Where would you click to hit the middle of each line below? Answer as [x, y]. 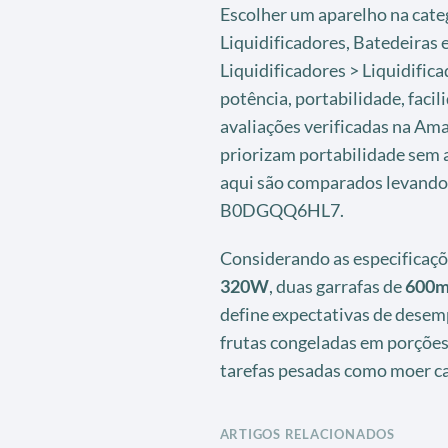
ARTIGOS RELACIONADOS [307, 433]
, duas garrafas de [336, 285]
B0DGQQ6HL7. [281, 209]
